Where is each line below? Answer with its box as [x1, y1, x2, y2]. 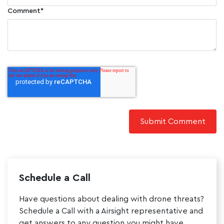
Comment [7, 7, 40, 14]
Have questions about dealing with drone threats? [18, 194, 204, 203]
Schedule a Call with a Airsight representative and [18, 206, 203, 215]
